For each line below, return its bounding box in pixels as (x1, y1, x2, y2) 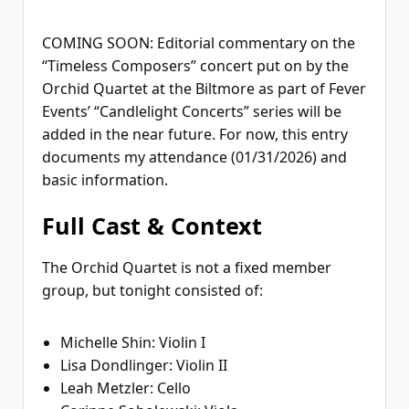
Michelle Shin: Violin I (60, 332, 205, 353)
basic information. (42, 170, 168, 191)
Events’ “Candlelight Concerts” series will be (42, 101, 341, 122)
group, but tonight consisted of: (42, 280, 263, 301)
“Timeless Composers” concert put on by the (42, 56, 349, 77)
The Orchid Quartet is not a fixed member (42, 257, 331, 278)
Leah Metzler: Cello (60, 378, 191, 399)
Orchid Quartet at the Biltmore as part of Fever (42, 79, 366, 100)
